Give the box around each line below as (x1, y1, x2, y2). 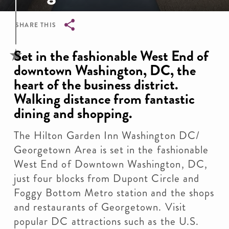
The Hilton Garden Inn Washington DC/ (14, 128, 200, 143)
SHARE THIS (15, 20, 56, 30)
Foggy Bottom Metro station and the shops (14, 185, 214, 200)
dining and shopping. (14, 103, 132, 124)
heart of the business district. (14, 75, 178, 95)
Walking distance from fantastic (14, 89, 195, 109)
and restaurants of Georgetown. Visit (14, 199, 186, 215)
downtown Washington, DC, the (14, 60, 196, 81)
